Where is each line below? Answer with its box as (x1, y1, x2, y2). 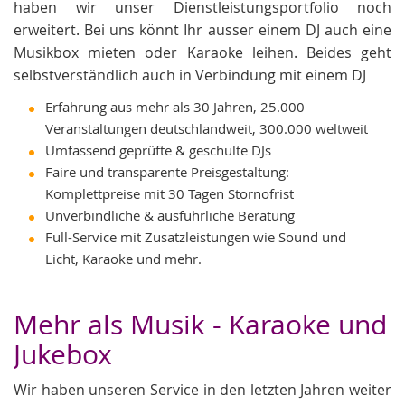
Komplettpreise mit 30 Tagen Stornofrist (45, 184, 294, 202)
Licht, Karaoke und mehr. (45, 249, 202, 268)
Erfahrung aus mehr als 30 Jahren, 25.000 (45, 97, 305, 116)
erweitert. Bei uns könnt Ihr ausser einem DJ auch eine (14, 19, 391, 40)
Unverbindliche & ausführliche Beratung (45, 205, 295, 224)
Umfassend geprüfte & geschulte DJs (45, 140, 271, 159)
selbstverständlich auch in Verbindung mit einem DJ (14, 64, 366, 85)
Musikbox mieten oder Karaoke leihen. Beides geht (14, 42, 391, 62)
